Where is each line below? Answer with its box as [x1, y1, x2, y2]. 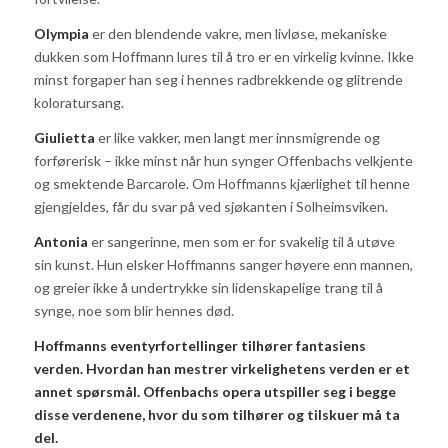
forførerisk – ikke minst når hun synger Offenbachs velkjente [33, 151, 413, 169]
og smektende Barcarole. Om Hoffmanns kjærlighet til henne [33, 174, 410, 192]
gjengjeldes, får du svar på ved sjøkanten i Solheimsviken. [33, 197, 388, 215]
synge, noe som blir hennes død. [33, 301, 234, 319]
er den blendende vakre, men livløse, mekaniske [88, 24, 387, 42]
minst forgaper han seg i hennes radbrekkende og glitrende [33, 70, 403, 88]
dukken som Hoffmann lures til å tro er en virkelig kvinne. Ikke [33, 47, 414, 65]
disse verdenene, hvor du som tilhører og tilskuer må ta [33, 405, 400, 423]
